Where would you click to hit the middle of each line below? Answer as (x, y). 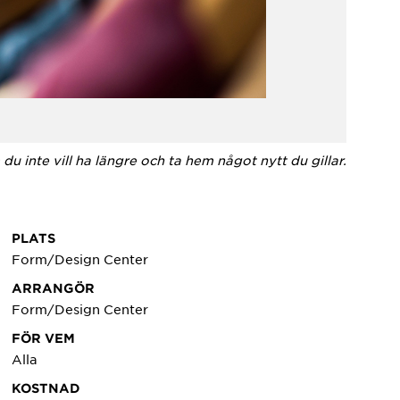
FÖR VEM (44, 337)
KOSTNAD (46, 387)
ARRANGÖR (54, 287)
